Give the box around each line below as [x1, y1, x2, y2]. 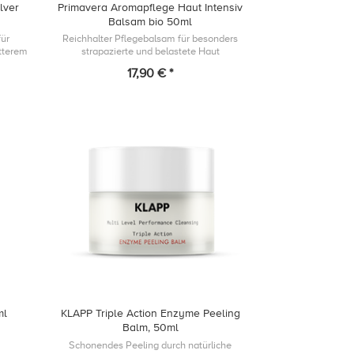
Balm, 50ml [122, 321, 179, 335]
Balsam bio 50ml [108, 14, 193, 28]
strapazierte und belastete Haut [81, 44, 220, 58]
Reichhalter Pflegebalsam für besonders [62, 32, 239, 45]
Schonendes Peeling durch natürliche [69, 338, 232, 352]
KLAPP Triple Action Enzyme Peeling [60, 307, 240, 321]
